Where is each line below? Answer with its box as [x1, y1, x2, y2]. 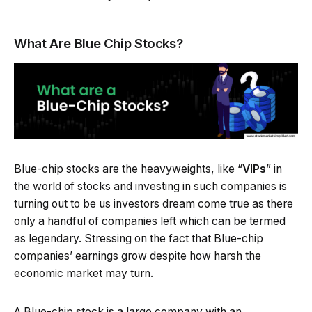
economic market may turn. [14, 266, 153, 280]
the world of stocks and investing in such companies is [14, 179, 287, 193]
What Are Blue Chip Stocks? [14, 35, 183, 52]
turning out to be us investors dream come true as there [14, 196, 293, 210]
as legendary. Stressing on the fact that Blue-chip [14, 231, 263, 245]
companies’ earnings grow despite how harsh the [14, 249, 261, 263]
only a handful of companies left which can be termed [14, 214, 286, 228]
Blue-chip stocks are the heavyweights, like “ [14, 162, 242, 175]
